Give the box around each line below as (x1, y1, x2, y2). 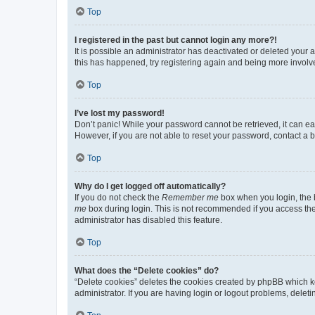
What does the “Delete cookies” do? (75, 265, 219, 276)
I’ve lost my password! (75, 108, 165, 118)
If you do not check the (75, 192, 162, 202)
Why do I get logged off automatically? (75, 181, 226, 191)
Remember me (162, 192, 219, 202)
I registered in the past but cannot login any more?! (75, 34, 277, 45)
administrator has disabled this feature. (75, 214, 222, 225)
